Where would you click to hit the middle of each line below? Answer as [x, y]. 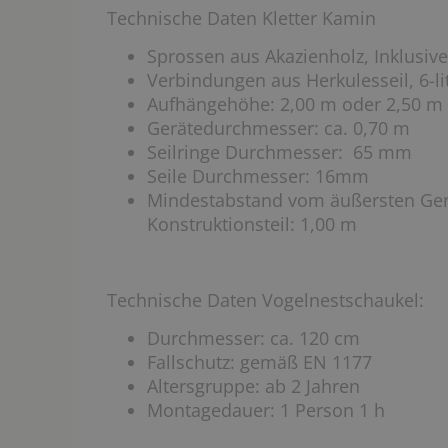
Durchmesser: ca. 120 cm [253, 338]
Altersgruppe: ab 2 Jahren [253, 386]
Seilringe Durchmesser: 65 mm [279, 152]
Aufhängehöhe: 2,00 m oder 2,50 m [295, 104]
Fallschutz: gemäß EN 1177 [259, 362]
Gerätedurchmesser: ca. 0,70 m [278, 128]
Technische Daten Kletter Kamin [241, 18]
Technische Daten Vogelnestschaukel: [265, 300]
